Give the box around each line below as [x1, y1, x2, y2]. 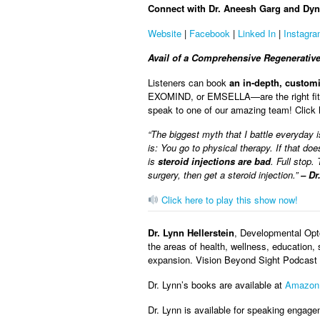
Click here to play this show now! [158, 192, 298, 206]
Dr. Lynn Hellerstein [148, 226, 234, 240]
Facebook [189, 26, 230, 40]
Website [148, 26, 181, 40]
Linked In [238, 26, 276, 40]
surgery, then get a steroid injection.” [148, 168, 301, 182]
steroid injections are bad [158, 154, 271, 169]
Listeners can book [148, 75, 229, 89]
